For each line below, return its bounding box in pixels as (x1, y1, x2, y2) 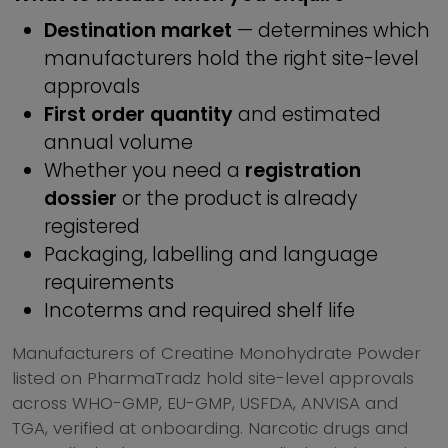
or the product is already (117, 185, 357, 212)
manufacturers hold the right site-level (44, 45, 419, 72)
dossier (44, 185, 117, 212)
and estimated (233, 101, 381, 128)
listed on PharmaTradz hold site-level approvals (12, 366, 414, 390)
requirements (44, 269, 174, 296)
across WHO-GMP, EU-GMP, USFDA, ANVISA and (12, 391, 398, 415)
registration (245, 157, 361, 184)
